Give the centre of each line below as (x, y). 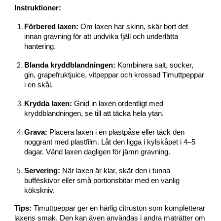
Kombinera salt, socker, (155, 65)
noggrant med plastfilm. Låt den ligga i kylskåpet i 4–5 (110, 142)
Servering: (42, 171)
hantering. (40, 46)
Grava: (36, 132)
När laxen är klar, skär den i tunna (115, 171)
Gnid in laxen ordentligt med (118, 104)
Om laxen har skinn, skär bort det (133, 27)
